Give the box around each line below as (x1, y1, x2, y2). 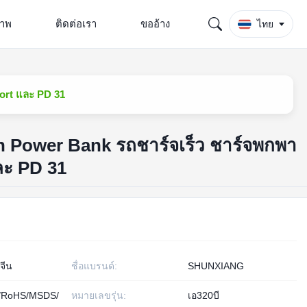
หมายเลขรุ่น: (71, 290, 126, 301)
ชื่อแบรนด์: (71, 260, 117, 271)
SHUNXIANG (187, 260, 244, 271)
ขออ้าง (140, 18, 170, 29)
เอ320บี (187, 290, 219, 301)
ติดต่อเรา (55, 18, 97, 29)
